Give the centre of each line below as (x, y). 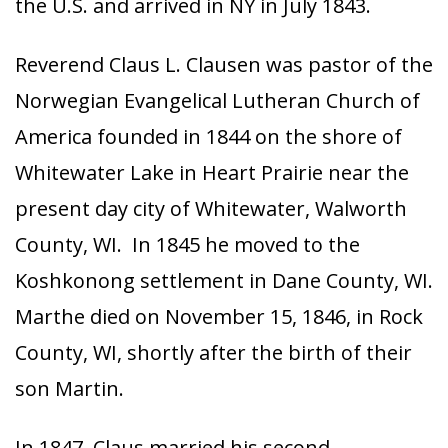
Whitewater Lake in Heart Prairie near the (212, 172)
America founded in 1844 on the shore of (208, 136)
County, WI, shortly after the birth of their (213, 352)
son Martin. (69, 388)
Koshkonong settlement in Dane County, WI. (224, 280)
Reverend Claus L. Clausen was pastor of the (224, 64)
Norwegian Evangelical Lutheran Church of (217, 100)
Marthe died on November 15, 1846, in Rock (219, 316)
